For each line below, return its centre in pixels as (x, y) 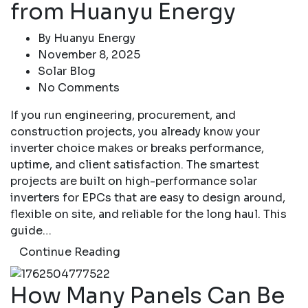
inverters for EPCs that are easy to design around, (148, 198)
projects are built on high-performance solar (134, 181)
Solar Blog (67, 71)
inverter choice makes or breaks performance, (137, 148)
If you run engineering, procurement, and (123, 115)
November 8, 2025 (89, 55)
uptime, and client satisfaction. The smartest (135, 165)
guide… (31, 231)
